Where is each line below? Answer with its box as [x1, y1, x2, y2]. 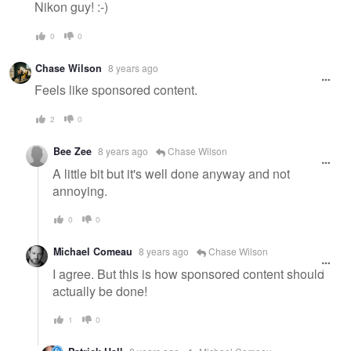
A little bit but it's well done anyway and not [52, 164, 290, 183]
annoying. [52, 181, 107, 200]
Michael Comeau [53, 244, 132, 259]
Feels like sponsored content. [34, 81, 197, 100]
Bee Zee [53, 143, 92, 158]
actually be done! [52, 281, 147, 300]
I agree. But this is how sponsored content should [52, 264, 324, 283]
